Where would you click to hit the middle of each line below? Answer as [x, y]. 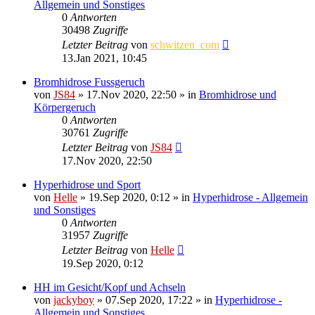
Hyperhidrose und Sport [87, 184]
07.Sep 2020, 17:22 [149, 300]
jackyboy [74, 300]
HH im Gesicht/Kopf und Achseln [110, 287]
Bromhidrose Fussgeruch [89, 82]
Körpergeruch [65, 107]
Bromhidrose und [238, 94]
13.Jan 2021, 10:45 [104, 58]
